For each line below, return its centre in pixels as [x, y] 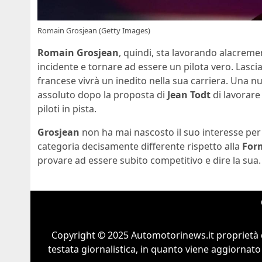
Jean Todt [189, 95]
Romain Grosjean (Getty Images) [94, 31]
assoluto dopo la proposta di [102, 95]
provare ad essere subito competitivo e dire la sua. [149, 161]
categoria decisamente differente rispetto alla [140, 146]
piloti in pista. [67, 109]
